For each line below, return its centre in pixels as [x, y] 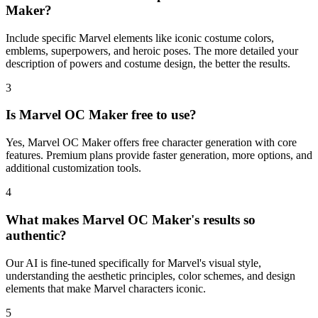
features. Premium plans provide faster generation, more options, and [159, 155]
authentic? [36, 235]
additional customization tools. [73, 168]
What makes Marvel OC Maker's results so [131, 219]
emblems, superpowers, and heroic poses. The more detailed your [152, 50]
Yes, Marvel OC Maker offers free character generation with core [151, 143]
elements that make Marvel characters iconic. [106, 288]
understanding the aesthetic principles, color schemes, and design [150, 275]
